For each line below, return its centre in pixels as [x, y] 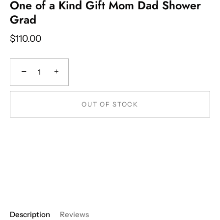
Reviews [74, 214]
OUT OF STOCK [110, 104]
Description [30, 214]
